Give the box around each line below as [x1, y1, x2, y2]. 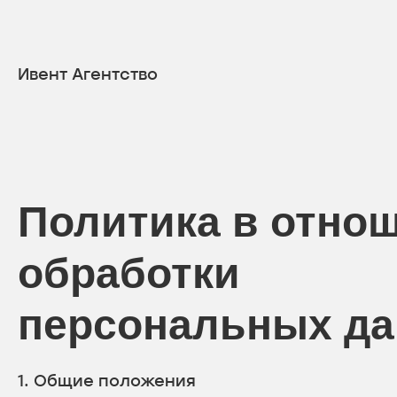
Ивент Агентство [18, 63, 158, 84]
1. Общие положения [18, 370, 196, 391]
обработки [18, 250, 240, 297]
